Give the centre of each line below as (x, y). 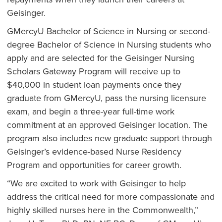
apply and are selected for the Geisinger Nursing (101, 58)
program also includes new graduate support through (109, 138)
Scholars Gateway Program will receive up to (93, 71)
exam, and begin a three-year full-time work (90, 111)
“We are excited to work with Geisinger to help (96, 183)
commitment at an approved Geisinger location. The (107, 125)
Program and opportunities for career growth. (94, 165)
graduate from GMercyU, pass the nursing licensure (106, 98)
